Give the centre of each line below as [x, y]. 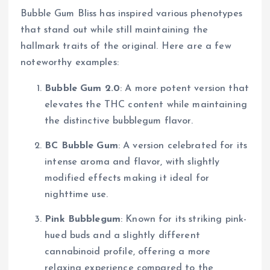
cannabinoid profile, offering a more [128, 252]
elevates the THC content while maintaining [146, 105]
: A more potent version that [185, 88]
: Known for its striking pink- [184, 219]
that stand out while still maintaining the [114, 30]
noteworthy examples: [70, 62]
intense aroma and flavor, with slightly [132, 162]
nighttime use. [77, 194]
